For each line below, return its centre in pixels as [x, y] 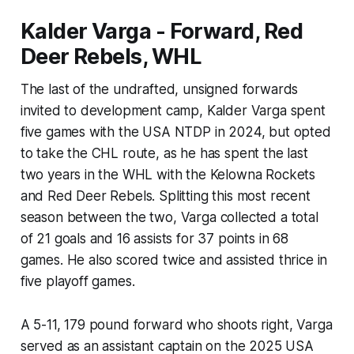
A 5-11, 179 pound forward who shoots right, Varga [176, 325]
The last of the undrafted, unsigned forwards [159, 90]
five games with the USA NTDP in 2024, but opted [175, 132]
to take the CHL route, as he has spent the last [164, 154]
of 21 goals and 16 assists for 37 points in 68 [154, 239]
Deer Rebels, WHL [111, 57]
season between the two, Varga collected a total [169, 218]
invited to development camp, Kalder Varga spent [173, 111]
